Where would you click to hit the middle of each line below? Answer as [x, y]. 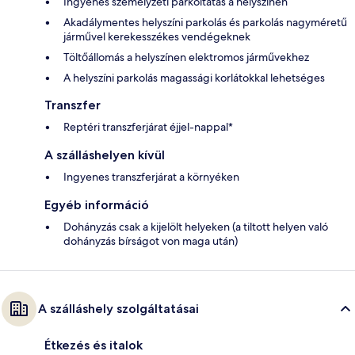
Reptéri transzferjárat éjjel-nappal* [148, 126]
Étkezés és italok [94, 345]
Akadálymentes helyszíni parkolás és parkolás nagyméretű [205, 22]
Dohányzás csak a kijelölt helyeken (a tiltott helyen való [196, 226]
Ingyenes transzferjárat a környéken [151, 176]
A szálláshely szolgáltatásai [118, 308]
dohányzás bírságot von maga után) [151, 240]
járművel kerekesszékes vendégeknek [157, 36]
